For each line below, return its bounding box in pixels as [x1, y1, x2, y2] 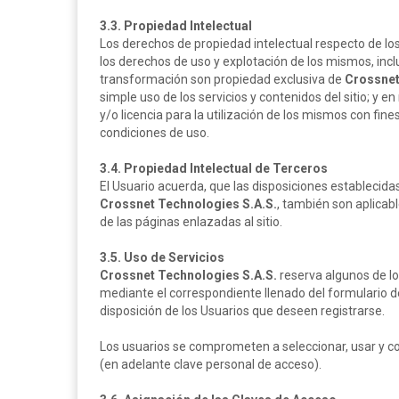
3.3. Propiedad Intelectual [100, 19, 252, 33]
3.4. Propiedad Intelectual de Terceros [100, 161, 328, 175]
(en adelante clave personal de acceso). [100, 357, 322, 371]
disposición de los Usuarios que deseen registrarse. [100, 304, 385, 318]
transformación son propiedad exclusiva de [100, 72, 345, 86]
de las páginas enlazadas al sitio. [100, 215, 282, 229]
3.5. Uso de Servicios [100, 250, 224, 265]
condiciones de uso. [100, 126, 209, 140]
